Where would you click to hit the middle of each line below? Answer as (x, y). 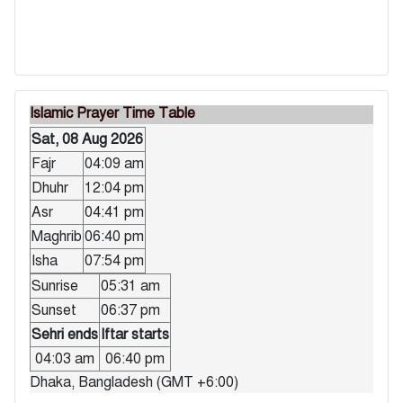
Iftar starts (135, 334)
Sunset (54, 310)
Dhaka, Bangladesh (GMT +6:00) (134, 382)
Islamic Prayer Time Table (112, 113)
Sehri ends (65, 334)
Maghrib (57, 236)
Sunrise (55, 286)
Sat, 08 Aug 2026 (87, 139)
